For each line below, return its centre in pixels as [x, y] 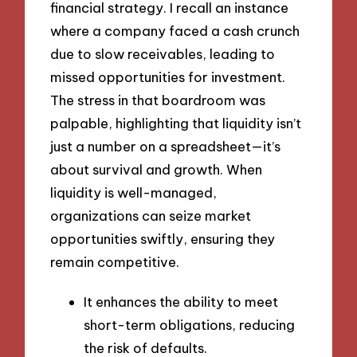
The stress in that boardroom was [158, 100]
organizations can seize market [151, 216]
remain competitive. [115, 262]
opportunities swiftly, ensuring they [163, 239]
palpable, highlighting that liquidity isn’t [176, 124]
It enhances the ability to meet [181, 302]
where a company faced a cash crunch [175, 31]
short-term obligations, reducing [189, 325]
